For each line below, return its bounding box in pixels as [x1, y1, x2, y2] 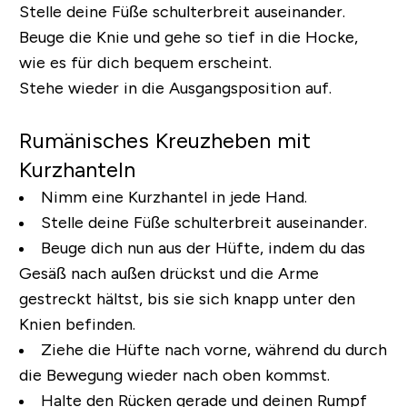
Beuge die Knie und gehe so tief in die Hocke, [18, 27, 358, 46]
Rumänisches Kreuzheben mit [18, 127, 311, 153]
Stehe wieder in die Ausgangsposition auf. [18, 78, 332, 97]
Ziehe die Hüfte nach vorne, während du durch [40, 340, 387, 359]
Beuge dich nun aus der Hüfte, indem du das [40, 238, 365, 257]
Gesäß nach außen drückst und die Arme [18, 263, 319, 283]
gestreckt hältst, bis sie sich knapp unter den [18, 289, 355, 308]
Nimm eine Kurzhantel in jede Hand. [40, 187, 307, 206]
